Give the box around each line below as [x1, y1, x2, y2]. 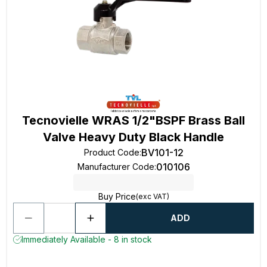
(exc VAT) [135, 192, 169, 201]
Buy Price [98, 191, 136, 201]
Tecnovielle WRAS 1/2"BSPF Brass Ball [22, 113, 245, 128]
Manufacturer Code [77, 162, 154, 172]
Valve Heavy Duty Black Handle [43, 130, 224, 144]
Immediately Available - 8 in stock [21, 234, 152, 244]
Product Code [83, 147, 139, 157]
